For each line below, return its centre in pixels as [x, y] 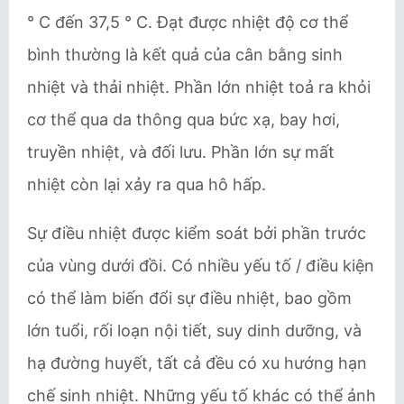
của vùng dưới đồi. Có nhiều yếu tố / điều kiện [201, 266]
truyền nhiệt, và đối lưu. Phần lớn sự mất [181, 152]
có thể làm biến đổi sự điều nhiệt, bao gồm [189, 298]
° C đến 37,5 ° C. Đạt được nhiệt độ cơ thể [188, 22]
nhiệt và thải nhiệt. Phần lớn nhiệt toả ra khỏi [199, 87]
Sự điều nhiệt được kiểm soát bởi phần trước [197, 233]
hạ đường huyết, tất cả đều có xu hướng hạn [197, 363]
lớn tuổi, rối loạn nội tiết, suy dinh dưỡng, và [194, 331]
